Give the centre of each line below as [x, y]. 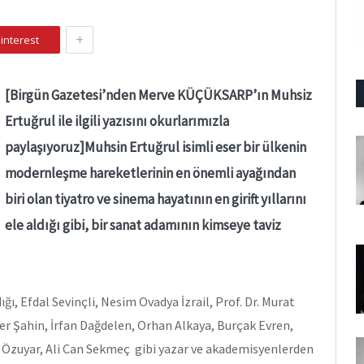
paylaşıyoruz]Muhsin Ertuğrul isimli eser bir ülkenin [156, 147]
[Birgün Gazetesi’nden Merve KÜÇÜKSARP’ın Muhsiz [158, 95]
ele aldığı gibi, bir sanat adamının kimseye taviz [143, 225]
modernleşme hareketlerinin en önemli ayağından [150, 173]
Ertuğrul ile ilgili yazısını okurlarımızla [117, 121]
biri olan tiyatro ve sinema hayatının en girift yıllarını [156, 199]
